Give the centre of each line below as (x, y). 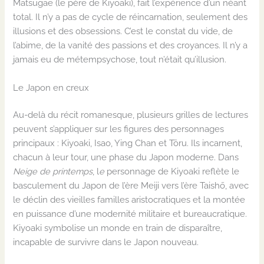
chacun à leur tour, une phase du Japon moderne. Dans (126, 157)
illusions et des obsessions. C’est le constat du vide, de (123, 31)
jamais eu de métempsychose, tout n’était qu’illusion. (120, 60)
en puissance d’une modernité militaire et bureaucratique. (130, 213)
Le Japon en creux (51, 87)
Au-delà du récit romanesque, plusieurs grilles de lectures (131, 114)
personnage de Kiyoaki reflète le (172, 171)
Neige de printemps (53, 171)
